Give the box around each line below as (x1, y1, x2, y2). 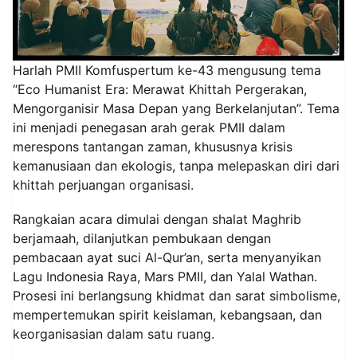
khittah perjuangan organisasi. (13, 176, 194, 193)
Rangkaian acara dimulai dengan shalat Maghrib (13, 210, 301, 227)
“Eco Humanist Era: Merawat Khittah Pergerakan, (13, 80, 307, 97)
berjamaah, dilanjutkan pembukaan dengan (13, 229, 271, 246)
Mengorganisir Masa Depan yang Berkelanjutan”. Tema (13, 100, 339, 116)
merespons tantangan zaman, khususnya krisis (13, 138, 292, 155)
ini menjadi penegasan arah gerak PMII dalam (13, 119, 285, 135)
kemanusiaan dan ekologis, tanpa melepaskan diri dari (13, 157, 339, 174)
